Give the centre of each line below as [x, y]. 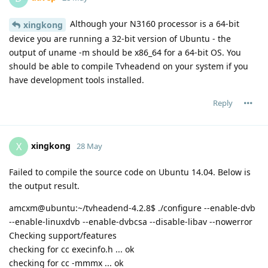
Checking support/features [63, 235]
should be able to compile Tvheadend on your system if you [129, 66]
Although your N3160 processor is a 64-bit [153, 24]
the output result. [44, 185]
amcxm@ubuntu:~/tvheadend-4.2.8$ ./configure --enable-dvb [132, 208]
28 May [89, 146]
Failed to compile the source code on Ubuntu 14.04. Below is [130, 172]
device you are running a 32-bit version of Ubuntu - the [120, 38]
